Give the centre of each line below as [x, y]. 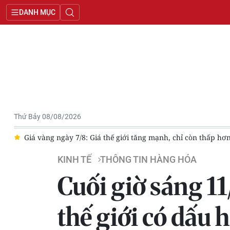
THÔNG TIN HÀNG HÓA [148, 160]
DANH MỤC [37, 12]
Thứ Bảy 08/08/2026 [47, 117]
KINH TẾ [74, 160]
